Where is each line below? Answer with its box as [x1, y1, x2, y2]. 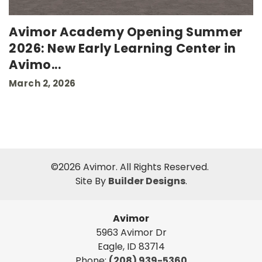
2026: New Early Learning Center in [9, 40, 236, 57]
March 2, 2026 [9, 77, 76, 90]
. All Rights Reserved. [116, 160, 211, 174]
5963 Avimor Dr [95, 226, 167, 240]
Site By [75, 174, 108, 188]
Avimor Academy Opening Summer [9, 23, 243, 41]
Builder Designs [108, 174, 185, 188]
